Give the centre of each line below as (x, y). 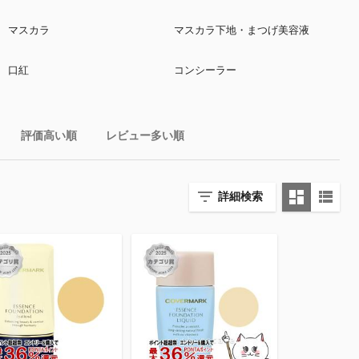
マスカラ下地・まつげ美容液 (241, 30)
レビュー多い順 (145, 135)
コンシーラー (205, 70)
